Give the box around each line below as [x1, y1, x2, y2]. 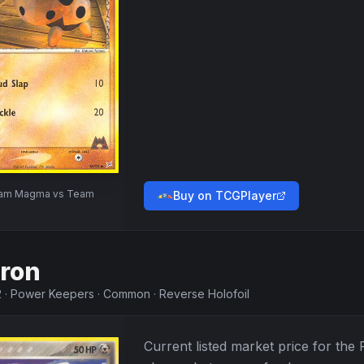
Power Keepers [11, 287, 94, 301]
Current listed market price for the [144, 338, 359, 354]
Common [103, 287, 150, 301]
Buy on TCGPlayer [173, 188, 276, 202]
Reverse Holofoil [159, 287, 249, 301]
